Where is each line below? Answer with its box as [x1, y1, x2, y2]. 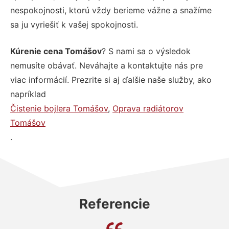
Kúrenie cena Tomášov [10, 45, 102, 56]
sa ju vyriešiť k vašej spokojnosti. [10, 19, 138, 30]
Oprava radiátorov [112, 103, 184, 113]
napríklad [10, 88, 46, 99]
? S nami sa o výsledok [102, 45, 191, 56]
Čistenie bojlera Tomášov [10, 103, 108, 113]
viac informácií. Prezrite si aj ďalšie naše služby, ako [10, 74, 212, 85]
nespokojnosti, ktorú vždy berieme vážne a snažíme [10, 5, 212, 15]
